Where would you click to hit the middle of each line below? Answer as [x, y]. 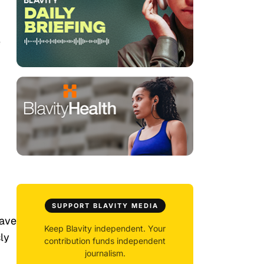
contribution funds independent [105, 241]
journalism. [105, 253]
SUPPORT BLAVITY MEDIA [105, 206]
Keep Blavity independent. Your [105, 229]
